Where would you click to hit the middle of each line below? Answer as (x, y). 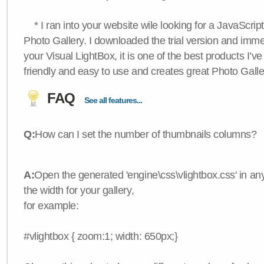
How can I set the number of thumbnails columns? (146, 134)
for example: (51, 206)
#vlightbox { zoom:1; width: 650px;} (101, 236)
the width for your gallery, (79, 190)
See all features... (113, 100)
